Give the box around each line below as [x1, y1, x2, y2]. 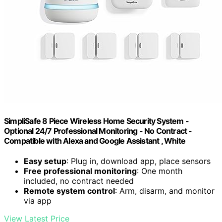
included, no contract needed [24, 175, 134, 186]
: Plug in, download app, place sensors [66, 156, 211, 166]
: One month [137, 166, 182, 176]
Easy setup [24, 156, 66, 166]
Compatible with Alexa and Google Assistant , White [4, 135, 186, 146]
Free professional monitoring [24, 166, 137, 176]
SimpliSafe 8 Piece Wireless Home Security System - [4, 115, 189, 126]
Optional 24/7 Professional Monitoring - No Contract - [4, 125, 192, 136]
